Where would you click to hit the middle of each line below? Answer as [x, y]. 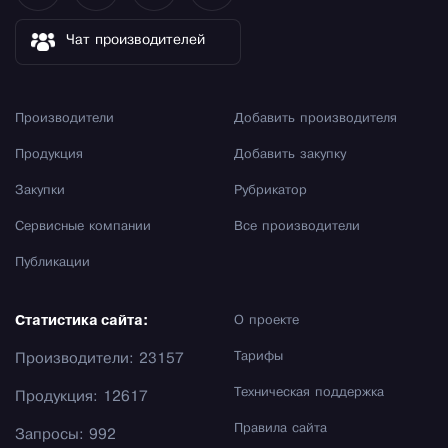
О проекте [266, 321]
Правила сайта [280, 429]
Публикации [52, 263]
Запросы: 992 [65, 435]
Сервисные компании [83, 227]
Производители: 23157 [99, 359]
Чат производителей [135, 41]
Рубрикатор [270, 191]
